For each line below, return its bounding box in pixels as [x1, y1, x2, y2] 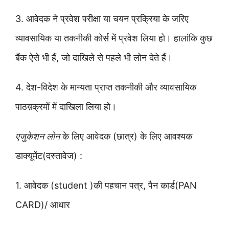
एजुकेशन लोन [15, 131, 60, 142]
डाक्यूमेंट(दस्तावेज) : [15, 150, 82, 161]
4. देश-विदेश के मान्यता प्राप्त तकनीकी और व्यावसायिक [15, 82, 196, 93]
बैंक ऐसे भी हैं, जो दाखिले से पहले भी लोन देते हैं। [15, 52, 172, 63]
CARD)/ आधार [15, 199, 70, 210]
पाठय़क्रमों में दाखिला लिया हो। [15, 101, 117, 112]
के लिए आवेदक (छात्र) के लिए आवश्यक [60, 131, 192, 142]
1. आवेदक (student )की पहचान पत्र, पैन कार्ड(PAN [15, 180, 197, 191]
